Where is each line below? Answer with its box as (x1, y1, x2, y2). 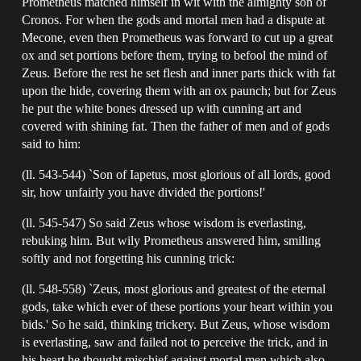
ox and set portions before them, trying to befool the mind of (22, 48, 328, 62)
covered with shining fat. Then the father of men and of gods (22, 118, 330, 133)
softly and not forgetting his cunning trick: (22, 251, 235, 265)
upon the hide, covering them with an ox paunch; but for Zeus (22, 83, 337, 98)
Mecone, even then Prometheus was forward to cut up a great (22, 30, 334, 44)
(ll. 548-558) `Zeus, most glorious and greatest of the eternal (22, 281, 326, 296)
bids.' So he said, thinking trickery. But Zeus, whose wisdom (22, 317, 330, 331)
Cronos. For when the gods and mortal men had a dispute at (22, 12, 326, 27)
